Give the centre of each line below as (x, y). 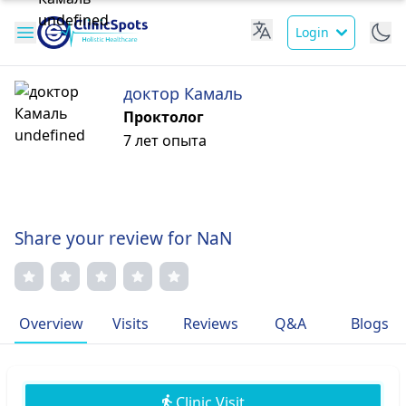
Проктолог (164, 117)
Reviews (210, 324)
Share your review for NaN (123, 238)
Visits (130, 324)
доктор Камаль (183, 93)
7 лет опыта (165, 140)
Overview (51, 324)
